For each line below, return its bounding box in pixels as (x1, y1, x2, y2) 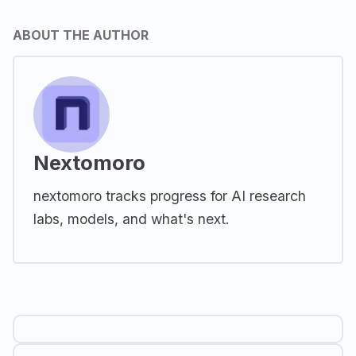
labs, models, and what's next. (33, 211, 230, 228)
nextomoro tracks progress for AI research (33, 188, 306, 205)
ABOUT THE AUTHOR (13, 26, 149, 43)
